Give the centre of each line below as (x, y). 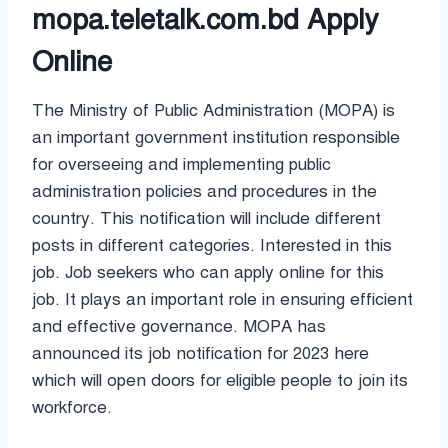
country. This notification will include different (206, 218)
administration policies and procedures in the (204, 191)
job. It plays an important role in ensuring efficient (222, 299)
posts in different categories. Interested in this (212, 245)
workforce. (72, 407)
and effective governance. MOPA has (179, 326)
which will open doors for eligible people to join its (220, 380)
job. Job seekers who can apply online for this (208, 272)
